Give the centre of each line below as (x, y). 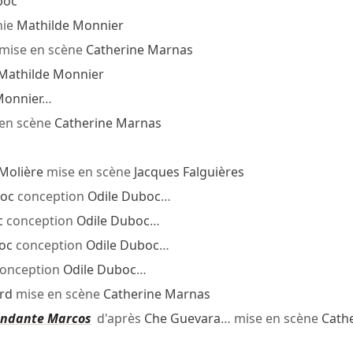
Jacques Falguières (189, 172)
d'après (117, 319)
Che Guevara (182, 319)
